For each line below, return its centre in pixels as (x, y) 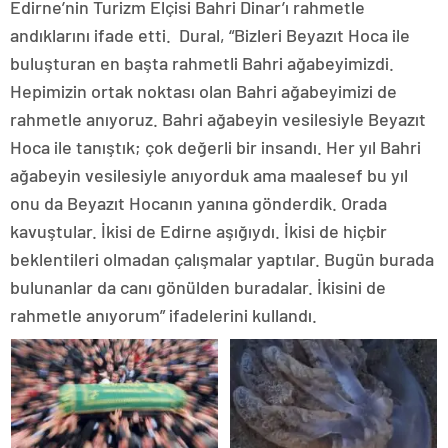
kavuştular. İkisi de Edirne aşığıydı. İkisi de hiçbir (198, 231)
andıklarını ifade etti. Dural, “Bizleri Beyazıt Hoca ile (210, 35)
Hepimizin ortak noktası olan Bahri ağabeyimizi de (203, 91)
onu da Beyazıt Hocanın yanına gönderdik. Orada (198, 203)
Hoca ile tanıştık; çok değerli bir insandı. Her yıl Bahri (215, 147)
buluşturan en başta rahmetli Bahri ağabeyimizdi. (202, 63)
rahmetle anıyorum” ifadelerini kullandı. (163, 315)
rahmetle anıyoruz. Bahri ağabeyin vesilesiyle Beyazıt (218, 119)
